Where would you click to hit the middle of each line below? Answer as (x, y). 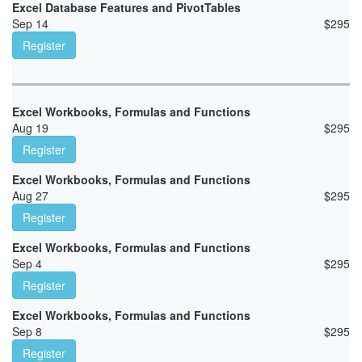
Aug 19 (30, 128)
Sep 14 (30, 24)
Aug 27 (30, 196)
